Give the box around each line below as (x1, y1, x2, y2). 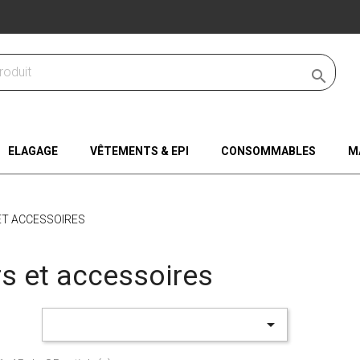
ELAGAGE (7, 145, 58, 158)
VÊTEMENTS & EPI (89, 145, 189, 158)
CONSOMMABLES (220, 145, 316, 158)
